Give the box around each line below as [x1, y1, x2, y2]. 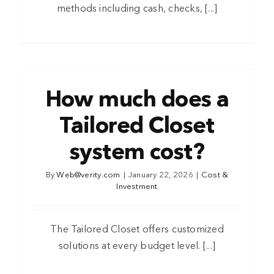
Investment [116, 183, 158, 191]
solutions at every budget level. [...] [58, 242, 216, 252]
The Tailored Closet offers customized [50, 225, 224, 235]
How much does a [45, 89, 229, 113]
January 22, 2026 [128, 171, 193, 180]
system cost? [69, 142, 205, 165]
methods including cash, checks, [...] [56, 4, 218, 15]
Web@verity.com [56, 171, 120, 180]
